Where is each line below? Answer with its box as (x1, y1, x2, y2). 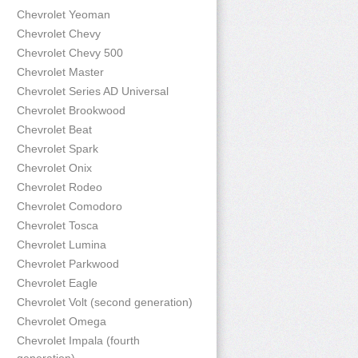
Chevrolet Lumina (17, 238, 106, 251)
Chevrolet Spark (17, 142, 98, 155)
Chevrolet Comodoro (17, 200, 122, 213)
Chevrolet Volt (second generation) (17, 296, 193, 308)
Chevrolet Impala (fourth (17, 334, 140, 347)
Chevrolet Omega (17, 315, 106, 328)
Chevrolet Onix (17, 161, 92, 174)
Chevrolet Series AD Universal (17, 85, 169, 97)
